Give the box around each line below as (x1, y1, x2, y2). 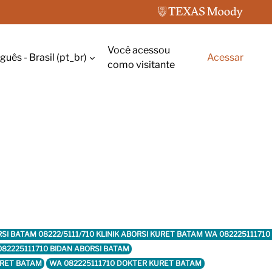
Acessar (207, 52, 243, 63)
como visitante (107, 59, 175, 70)
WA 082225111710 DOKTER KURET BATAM (49, 259, 202, 268)
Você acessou (107, 44, 170, 56)
